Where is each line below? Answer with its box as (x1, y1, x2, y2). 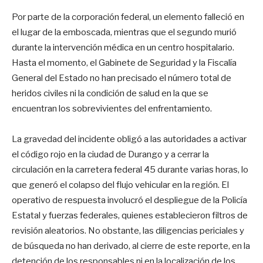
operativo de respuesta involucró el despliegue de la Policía (12, 194, 247, 205)
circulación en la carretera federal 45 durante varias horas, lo (12, 164, 248, 175)
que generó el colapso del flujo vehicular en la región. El (12, 179, 229, 190)
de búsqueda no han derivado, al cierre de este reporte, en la (12, 240, 250, 251)
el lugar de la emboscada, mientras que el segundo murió (12, 26, 237, 38)
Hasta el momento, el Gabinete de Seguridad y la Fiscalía (12, 57, 237, 68)
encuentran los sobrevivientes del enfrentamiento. (12, 103, 212, 114)
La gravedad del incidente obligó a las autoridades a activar (12, 133, 247, 144)
